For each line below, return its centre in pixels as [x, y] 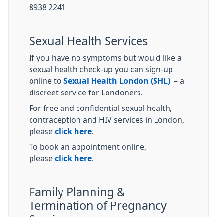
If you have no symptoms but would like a [105, 58]
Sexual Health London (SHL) [117, 81]
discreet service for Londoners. [86, 93]
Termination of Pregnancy [98, 206]
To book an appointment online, [88, 147]
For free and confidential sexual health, [101, 108]
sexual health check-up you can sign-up [101, 69]
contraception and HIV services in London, [107, 120]
